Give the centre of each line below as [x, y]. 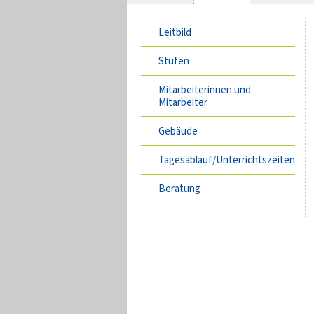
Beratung [179, 189]
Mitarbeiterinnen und [204, 90]
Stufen [173, 61]
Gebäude [178, 131]
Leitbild [175, 32]
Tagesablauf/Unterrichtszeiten [226, 160]
